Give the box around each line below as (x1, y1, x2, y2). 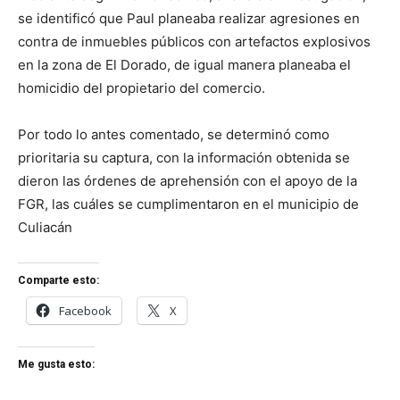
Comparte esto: (18, 273, 99, 287)
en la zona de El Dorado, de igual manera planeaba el (18, 55, 351, 73)
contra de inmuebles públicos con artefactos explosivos (18, 32, 371, 50)
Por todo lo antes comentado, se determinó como (18, 125, 329, 143)
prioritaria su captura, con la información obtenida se (18, 148, 350, 166)
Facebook (59, 302, 112, 319)
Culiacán (18, 218, 72, 236)
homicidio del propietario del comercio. (18, 79, 265, 96)
